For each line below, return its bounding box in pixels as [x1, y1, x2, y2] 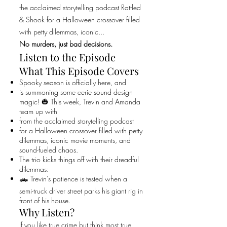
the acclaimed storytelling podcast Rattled [19, 3, 141, 12]
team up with [19, 106, 57, 116]
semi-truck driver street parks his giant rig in [19, 186, 143, 196]
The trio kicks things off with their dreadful [19, 155, 139, 164]
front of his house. [19, 196, 70, 205]
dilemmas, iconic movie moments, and [19, 135, 131, 145]
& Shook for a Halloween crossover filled [19, 15, 140, 24]
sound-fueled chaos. [19, 145, 78, 155]
